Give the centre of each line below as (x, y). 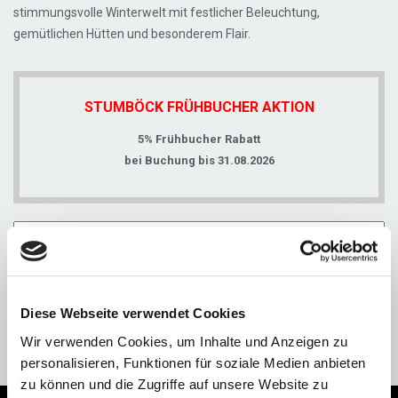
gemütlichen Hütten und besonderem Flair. (132, 34)
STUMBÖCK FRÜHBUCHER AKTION (199, 107)
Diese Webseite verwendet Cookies (133, 314)
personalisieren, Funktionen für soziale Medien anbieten (193, 362)
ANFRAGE (199, 341)
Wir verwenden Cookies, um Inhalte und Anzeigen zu (184, 341)
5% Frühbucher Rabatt (199, 139)
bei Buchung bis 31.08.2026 (199, 160)
